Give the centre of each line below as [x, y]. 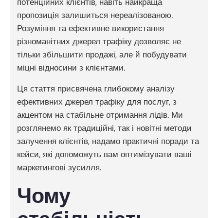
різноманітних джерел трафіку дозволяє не [99, 41]
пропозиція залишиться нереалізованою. [95, 15]
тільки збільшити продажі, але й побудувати [102, 54]
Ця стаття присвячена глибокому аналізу [96, 88]
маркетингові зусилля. [59, 167]
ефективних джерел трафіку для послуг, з [97, 101]
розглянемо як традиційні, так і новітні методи [104, 128]
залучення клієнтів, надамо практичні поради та [108, 141]
